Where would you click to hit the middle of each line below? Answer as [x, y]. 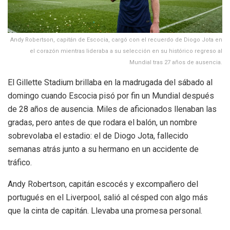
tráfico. [20, 162]
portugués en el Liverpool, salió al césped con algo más [108, 197]
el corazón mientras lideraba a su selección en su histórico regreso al [126, 51]
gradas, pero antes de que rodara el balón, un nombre [102, 122]
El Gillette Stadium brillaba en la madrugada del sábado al [110, 82]
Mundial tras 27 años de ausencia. [176, 62]
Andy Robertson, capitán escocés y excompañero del [103, 184]
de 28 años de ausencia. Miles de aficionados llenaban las [112, 109]
